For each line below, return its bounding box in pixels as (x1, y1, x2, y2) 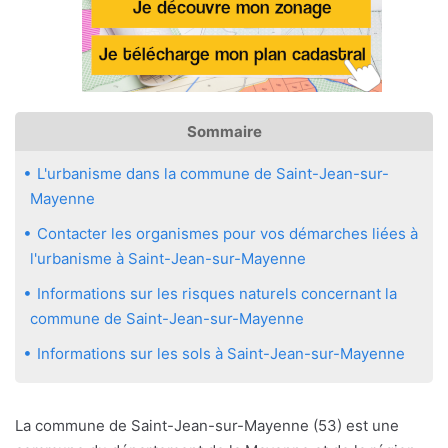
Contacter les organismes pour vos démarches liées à (37, 223, 418, 243)
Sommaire (186, 121, 262, 141)
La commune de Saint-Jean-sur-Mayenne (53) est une (15, 415, 399, 435)
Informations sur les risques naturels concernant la (37, 283, 397, 303)
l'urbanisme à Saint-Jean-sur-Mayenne (30, 248, 306, 268)
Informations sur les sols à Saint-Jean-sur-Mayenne (37, 343, 405, 363)
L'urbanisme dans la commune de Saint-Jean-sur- (37, 163, 389, 183)
